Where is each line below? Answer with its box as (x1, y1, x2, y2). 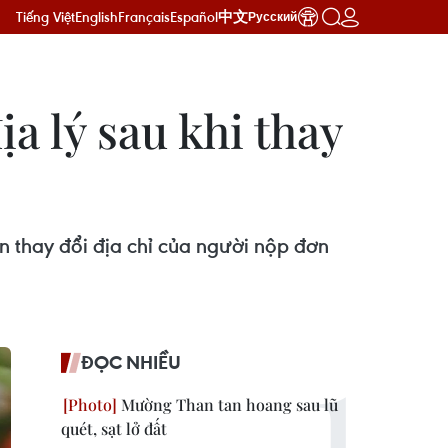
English (75, 7, 118, 26)
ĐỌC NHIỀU (81, 350, 181, 374)
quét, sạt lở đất (61, 418, 167, 439)
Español (170, 7, 218, 26)
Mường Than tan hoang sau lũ (117, 394, 338, 415)
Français (118, 7, 170, 26)
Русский (248, 10, 297, 24)
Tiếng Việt (16, 7, 75, 26)
